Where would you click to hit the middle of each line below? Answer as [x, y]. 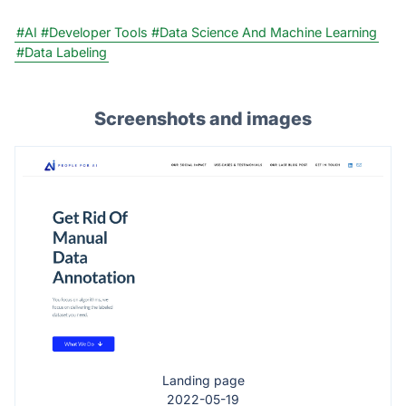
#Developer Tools [94, 32]
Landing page [203, 381]
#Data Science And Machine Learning [264, 32]
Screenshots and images [203, 118]
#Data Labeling [62, 52]
